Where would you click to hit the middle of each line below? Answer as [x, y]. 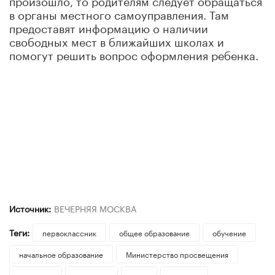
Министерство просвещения [177, 254]
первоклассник [69, 232]
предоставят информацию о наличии [109, 27]
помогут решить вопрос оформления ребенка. [134, 54]
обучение [229, 232]
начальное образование [61, 254]
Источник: [30, 208]
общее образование [154, 232]
